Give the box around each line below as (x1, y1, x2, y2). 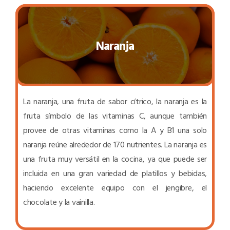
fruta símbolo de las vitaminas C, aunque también (23, 109, 207, 122)
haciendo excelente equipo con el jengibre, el (23, 181, 207, 194)
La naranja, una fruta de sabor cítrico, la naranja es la (23, 94, 207, 107)
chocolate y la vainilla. (23, 195, 95, 208)
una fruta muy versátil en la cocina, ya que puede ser (23, 152, 207, 165)
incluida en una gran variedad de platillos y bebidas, (23, 166, 207, 179)
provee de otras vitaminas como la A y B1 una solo (23, 123, 207, 136)
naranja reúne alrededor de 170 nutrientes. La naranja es (23, 138, 207, 150)
